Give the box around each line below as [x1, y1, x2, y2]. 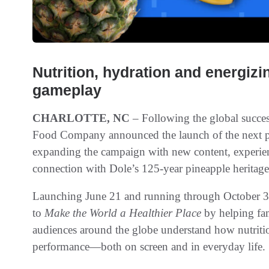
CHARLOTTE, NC [32, 111, 130, 124]
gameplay [32, 81, 106, 98]
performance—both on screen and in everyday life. [32, 240, 265, 253]
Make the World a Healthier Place [44, 206, 201, 219]
